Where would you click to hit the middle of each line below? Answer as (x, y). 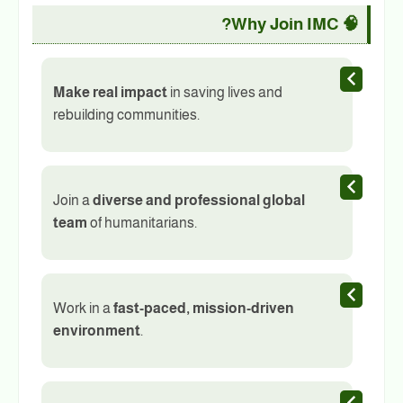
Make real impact (110, 92)
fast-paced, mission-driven (204, 308)
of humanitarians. (142, 222)
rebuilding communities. (126, 114)
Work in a (83, 308)
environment (97, 330)
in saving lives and (225, 92)
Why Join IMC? (285, 23)
